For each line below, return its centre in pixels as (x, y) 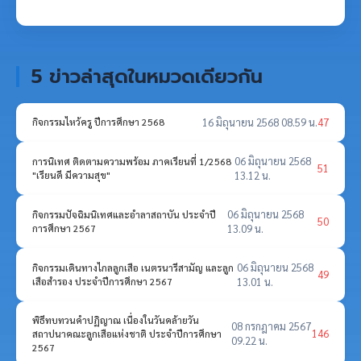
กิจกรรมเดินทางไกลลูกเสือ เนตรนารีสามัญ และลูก (133, 267)
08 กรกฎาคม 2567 (271, 326)
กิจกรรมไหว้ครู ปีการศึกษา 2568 (98, 122)
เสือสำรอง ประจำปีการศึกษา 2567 (102, 281)
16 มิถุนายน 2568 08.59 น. (260, 122)
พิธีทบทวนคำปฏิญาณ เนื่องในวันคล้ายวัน (116, 320)
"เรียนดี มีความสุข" (71, 174)
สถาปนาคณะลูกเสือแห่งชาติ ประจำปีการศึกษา (127, 333)
